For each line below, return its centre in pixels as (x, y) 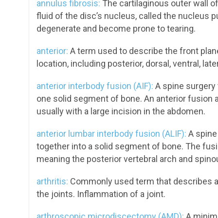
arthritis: (52, 181)
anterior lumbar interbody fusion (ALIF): (111, 134)
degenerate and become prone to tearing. (116, 28)
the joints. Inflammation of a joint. (101, 194)
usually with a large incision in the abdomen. (121, 111)
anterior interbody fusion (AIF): (95, 86)
